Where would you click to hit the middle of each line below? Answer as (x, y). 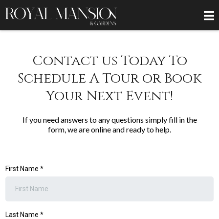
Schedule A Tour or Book (109, 79)
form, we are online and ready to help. (109, 130)
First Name (23, 169)
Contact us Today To (109, 61)
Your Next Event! (109, 96)
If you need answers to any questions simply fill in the (109, 120)
